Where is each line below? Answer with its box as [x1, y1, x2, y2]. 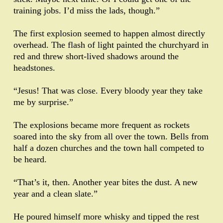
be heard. [13, 154, 47, 165]
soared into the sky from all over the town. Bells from [13, 131, 209, 142]
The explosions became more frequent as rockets [13, 120, 190, 130]
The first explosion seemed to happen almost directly [13, 28, 205, 39]
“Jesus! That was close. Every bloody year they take [13, 86, 203, 96]
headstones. [13, 63, 55, 73]
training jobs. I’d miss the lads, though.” [13, 5, 160, 16]
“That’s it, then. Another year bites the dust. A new [13, 177, 198, 188]
